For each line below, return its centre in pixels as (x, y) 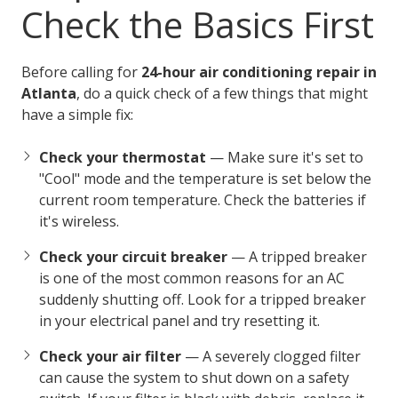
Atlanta (49, 93)
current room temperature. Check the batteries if (203, 199)
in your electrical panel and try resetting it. (179, 320)
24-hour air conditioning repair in (259, 72)
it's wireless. (79, 221)
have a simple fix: (77, 114)
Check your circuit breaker (133, 256)
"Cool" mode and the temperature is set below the (205, 178)
